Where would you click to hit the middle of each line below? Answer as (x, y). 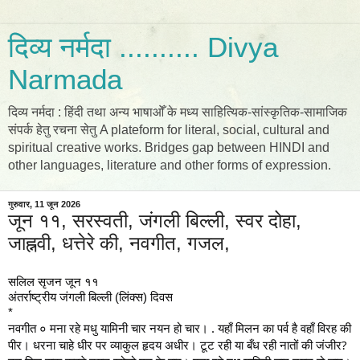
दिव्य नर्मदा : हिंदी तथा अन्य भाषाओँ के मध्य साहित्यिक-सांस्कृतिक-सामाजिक (178, 112)
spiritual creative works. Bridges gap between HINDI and (169, 147)
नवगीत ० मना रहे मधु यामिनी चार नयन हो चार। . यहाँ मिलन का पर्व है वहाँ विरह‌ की (180, 327)
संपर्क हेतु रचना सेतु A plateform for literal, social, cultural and (169, 130)
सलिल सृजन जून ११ (53, 281)
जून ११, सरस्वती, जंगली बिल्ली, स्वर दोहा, (155, 221)
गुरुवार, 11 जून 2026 (44, 204)
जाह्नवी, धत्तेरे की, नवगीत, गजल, (119, 243)
